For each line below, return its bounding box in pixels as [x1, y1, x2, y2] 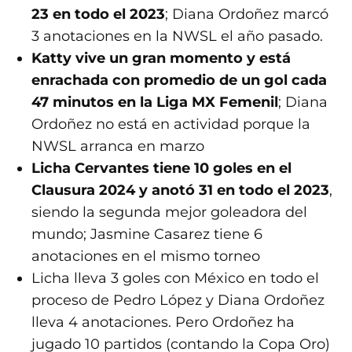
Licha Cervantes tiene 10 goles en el [31, 159, 292, 178]
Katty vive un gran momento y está [31, 49, 291, 68]
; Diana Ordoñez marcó [165, 5, 329, 24]
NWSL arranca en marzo [31, 137, 205, 156]
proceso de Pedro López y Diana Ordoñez [31, 291, 325, 310]
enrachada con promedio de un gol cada [31, 71, 328, 90]
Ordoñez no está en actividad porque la [31, 115, 311, 134]
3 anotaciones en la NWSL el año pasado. [31, 27, 324, 46]
